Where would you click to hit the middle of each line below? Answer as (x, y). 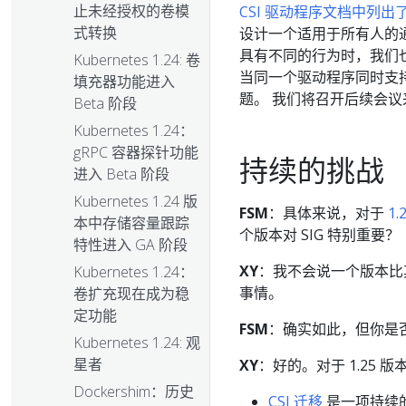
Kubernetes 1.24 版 (135, 202)
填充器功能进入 (124, 82)
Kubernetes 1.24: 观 (137, 343)
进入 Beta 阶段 (121, 174)
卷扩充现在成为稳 (131, 294)
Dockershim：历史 (134, 392)
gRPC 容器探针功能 (136, 153)
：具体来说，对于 (328, 213)
